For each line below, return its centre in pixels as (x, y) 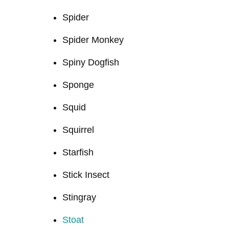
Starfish (78, 152)
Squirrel (78, 130)
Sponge (78, 85)
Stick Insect (86, 175)
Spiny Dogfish (91, 62)
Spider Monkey (93, 40)
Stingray (79, 197)
